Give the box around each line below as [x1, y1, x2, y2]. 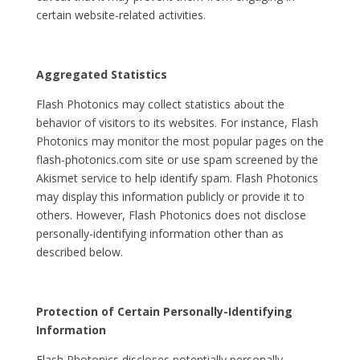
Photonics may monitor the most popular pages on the [35, 133, 324, 149]
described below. [35, 244, 123, 260]
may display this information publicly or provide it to [35, 189, 305, 204]
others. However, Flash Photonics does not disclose [35, 207, 306, 223]
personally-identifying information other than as [35, 226, 284, 241]
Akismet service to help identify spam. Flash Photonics [35, 170, 318, 186]
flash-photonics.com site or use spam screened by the [35, 152, 318, 167]
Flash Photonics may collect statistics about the [35, 96, 284, 112]
